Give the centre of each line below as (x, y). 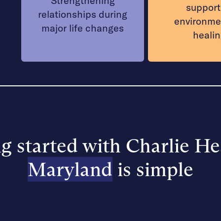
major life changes (83, 28)
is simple (153, 169)
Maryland (70, 169)
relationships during (83, 14)
